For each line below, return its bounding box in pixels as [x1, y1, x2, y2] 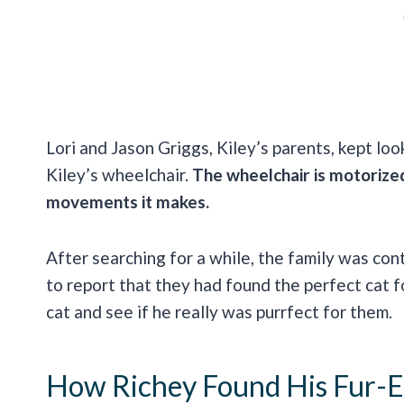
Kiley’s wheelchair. [46, 164, 192, 186]
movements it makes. [46, 191, 213, 213]
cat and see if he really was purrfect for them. [46, 301, 396, 323]
